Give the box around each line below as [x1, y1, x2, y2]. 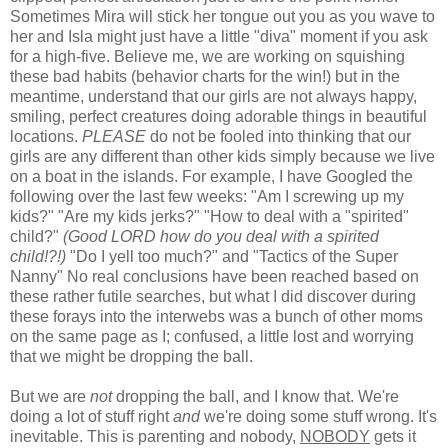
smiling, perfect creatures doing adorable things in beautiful [10, 107, 427, 125]
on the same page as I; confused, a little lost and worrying [10, 327, 414, 345]
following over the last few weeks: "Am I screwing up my [10, 187, 404, 205]
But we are [10, 387, 90, 405]
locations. [10, 127, 82, 145]
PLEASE [82, 127, 146, 145]
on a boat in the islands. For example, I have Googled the [10, 167, 413, 185]
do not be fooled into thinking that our [146, 127, 411, 145]
